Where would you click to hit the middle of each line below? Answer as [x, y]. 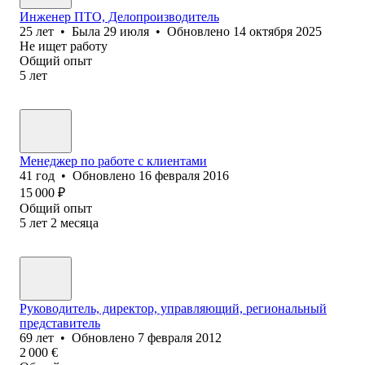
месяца [79, 222]
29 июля [126, 31]
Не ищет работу [64, 46]
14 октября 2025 [277, 31]
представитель [60, 323]
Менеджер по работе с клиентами [113, 161]
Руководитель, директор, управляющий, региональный [173, 308]
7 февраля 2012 [180, 337]
